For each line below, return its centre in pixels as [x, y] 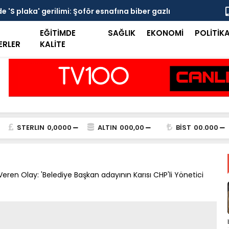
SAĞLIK [121, 33]
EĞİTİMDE [58, 33]
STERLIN [30, 128]
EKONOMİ [165, 33]
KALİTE [53, 44]
